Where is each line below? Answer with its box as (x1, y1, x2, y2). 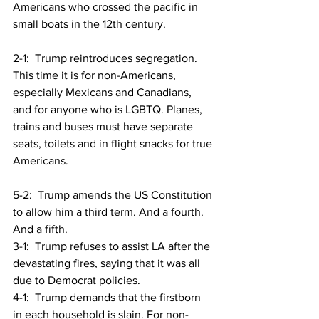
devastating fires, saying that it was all (13, 257, 203, 270)
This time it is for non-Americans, (13, 69, 179, 82)
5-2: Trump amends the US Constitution (13, 189, 215, 202)
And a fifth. (13, 223, 68, 236)
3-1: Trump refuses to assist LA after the (13, 240, 213, 253)
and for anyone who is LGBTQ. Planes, (13, 103, 205, 116)
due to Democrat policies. (13, 274, 140, 287)
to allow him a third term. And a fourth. (13, 206, 206, 219)
